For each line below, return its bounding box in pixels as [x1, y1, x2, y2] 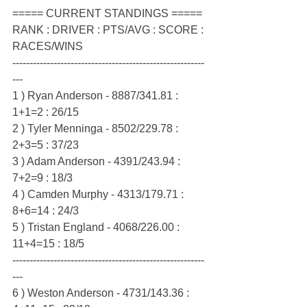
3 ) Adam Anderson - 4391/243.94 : [12, 156, 183, 168]
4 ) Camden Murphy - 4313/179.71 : [12, 188, 186, 201]
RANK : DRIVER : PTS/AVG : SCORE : [12, 24, 206, 36]
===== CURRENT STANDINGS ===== [12, 8, 202, 20]
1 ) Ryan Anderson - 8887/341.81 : [12, 90, 181, 102]
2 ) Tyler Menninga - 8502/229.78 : [12, 123, 181, 135]
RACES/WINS [12, 40, 83, 53]
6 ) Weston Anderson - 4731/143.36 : [12, 287, 192, 299]
